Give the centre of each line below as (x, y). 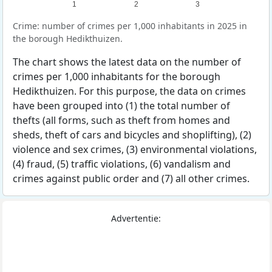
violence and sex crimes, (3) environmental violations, (135, 149)
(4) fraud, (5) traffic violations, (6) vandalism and (122, 164)
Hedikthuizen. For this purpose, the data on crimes (129, 91)
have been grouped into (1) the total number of (121, 106)
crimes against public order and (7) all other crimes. (131, 178)
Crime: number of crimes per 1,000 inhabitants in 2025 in (130, 26)
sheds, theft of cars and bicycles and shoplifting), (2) (132, 135)
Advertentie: (136, 218)
